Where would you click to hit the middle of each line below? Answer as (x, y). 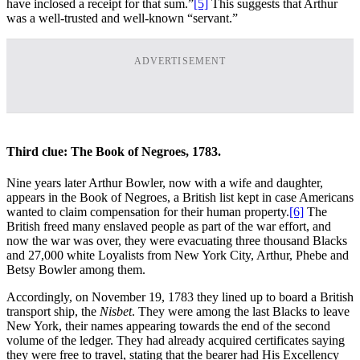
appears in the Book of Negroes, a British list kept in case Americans (180, 198)
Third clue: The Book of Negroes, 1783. (114, 151)
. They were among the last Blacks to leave (241, 312)
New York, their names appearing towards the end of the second (168, 326)
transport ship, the (53, 312)
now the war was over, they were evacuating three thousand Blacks (177, 241)
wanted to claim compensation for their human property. (148, 212)
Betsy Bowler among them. (76, 270)
